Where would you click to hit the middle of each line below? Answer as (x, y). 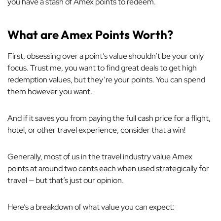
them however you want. (50, 92)
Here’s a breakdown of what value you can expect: (91, 207)
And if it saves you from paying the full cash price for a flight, (109, 118)
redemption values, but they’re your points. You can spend (106, 80)
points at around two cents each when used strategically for (108, 168)
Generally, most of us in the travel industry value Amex (100, 157)
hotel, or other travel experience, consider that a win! (96, 130)
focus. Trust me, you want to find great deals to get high (102, 68)
